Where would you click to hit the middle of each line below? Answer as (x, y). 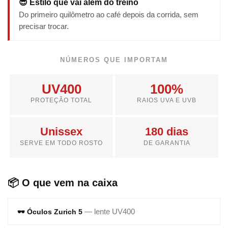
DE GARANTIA (167, 143)
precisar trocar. (44, 26)
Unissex (61, 132)
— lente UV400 (110, 212)
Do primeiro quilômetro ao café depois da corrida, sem (109, 15)
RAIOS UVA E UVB (167, 101)
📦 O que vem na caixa (63, 183)
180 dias (167, 132)
